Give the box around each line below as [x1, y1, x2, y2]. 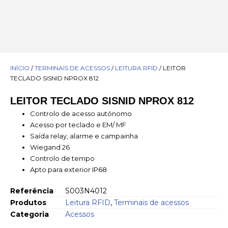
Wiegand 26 [30, 143, 70, 151]
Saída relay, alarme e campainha [30, 132, 138, 140]
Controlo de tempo [30, 154, 95, 162]
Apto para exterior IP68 [30, 165, 107, 174]
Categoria [10, 209, 49, 219]
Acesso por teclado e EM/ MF [30, 121, 126, 129]
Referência [10, 186, 53, 195]
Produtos [10, 197, 46, 207]
